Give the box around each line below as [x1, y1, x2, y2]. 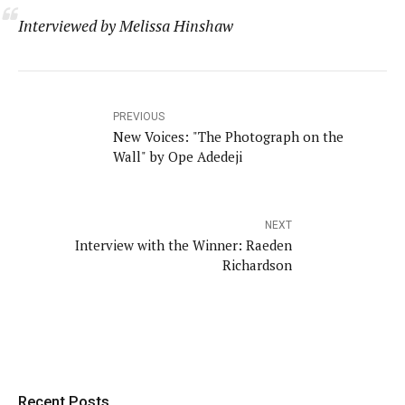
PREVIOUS [113, 109, 165, 123]
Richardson [222, 255, 292, 274]
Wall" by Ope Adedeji [113, 146, 242, 165]
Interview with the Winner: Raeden [75, 235, 292, 254]
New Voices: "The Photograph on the [113, 127, 344, 146]
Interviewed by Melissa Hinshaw [18, 14, 233, 36]
